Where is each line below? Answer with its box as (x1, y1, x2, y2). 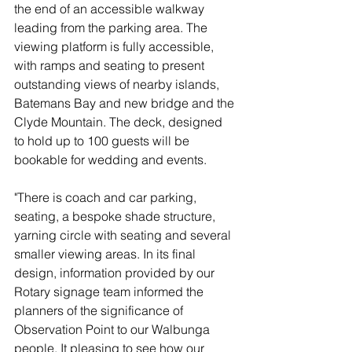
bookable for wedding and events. (14, 152, 210, 167)
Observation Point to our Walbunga (14, 321, 213, 337)
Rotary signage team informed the (14, 284, 207, 299)
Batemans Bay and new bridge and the (14, 95, 237, 111)
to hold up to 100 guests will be (14, 133, 192, 148)
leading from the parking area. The (14, 20, 211, 35)
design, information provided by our (14, 265, 218, 280)
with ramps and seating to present (14, 57, 207, 73)
